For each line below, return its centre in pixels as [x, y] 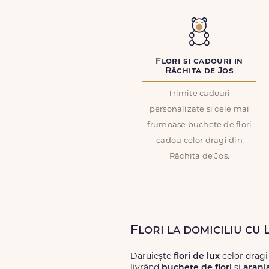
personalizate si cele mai [199, 110]
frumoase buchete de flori [199, 125]
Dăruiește [152, 257]
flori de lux [197, 257]
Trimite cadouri [199, 94]
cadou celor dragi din [199, 141]
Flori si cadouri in [199, 62]
